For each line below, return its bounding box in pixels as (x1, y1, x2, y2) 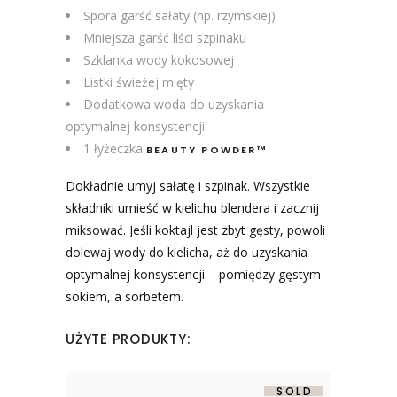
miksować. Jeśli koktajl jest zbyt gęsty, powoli (66, 222, 325, 239)
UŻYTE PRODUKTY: (66, 330, 191, 349)
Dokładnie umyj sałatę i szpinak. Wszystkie (66, 177, 310, 195)
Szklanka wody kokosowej (83, 51, 234, 69)
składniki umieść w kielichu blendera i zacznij (66, 199, 319, 217)
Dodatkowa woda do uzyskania (83, 96, 264, 113)
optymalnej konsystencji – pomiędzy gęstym (66, 266, 321, 284)
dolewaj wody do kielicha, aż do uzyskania (66, 244, 307, 261)
